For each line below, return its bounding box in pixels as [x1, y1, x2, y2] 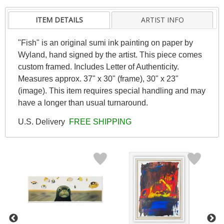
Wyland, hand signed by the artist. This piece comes [17, 50, 202, 59]
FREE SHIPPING [66, 117, 131, 126]
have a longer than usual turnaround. [17, 98, 148, 107]
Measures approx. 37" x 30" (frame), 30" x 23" [17, 74, 178, 83]
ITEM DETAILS [35, 14, 83, 24]
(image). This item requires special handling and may [17, 86, 205, 95]
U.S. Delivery [17, 117, 67, 126]
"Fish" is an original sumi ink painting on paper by [17, 38, 193, 47]
